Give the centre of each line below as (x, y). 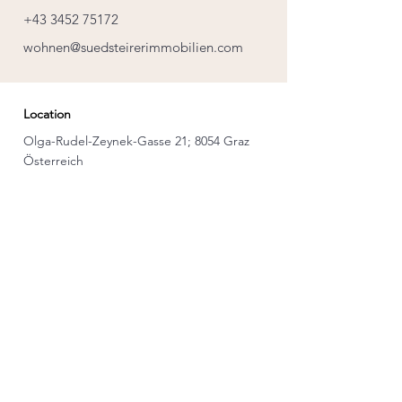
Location (47, 114)
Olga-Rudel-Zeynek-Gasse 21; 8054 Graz (136, 141)
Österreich (53, 161)
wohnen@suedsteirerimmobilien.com (133, 47)
